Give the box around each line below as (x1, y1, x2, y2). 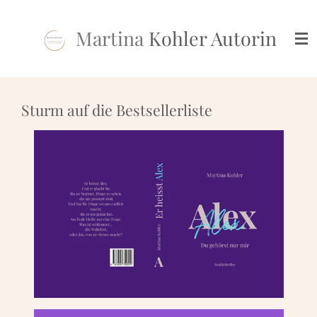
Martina (76, 25, 144, 51)
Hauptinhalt (6, 25, 69, 38)
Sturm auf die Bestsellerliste (21, 99, 212, 120)
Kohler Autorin (144, 25, 277, 51)
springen (6, 42, 54, 55)
